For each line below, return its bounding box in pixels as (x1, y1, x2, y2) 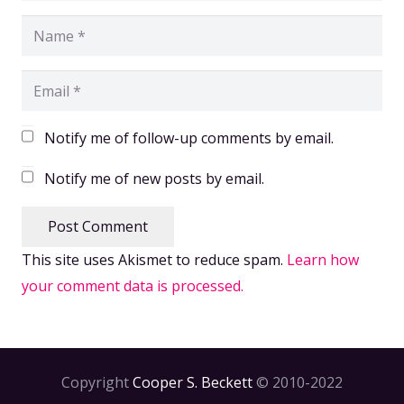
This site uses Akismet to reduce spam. (22, 249, 287, 270)
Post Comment (47, 216, 148, 236)
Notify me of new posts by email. (44, 169, 264, 189)
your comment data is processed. (22, 275, 243, 296)
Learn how (287, 249, 359, 270)
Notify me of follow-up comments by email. (44, 128, 334, 149)
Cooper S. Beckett (133, 372, 252, 392)
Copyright (61, 372, 133, 392)
